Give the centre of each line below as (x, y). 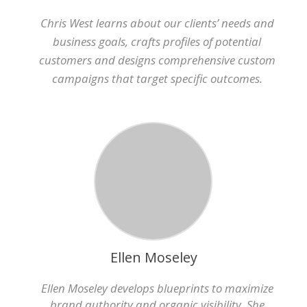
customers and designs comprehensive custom (157, 60)
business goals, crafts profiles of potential (157, 41)
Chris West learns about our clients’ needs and (157, 23)
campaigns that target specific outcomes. (157, 78)
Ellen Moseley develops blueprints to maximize (157, 288)
